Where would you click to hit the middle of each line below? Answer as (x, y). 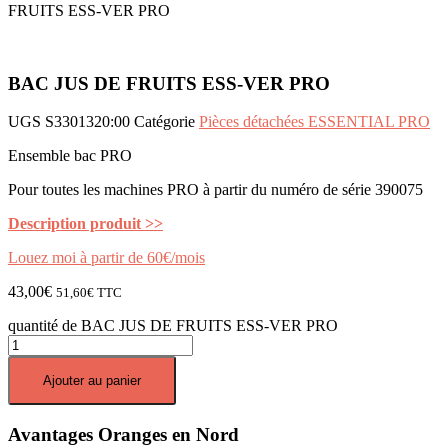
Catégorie (164, 122)
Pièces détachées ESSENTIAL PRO (314, 122)
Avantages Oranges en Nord (123, 435)
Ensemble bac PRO (70, 156)
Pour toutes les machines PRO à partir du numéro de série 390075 (215, 190)
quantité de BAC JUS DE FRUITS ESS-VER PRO (173, 326)
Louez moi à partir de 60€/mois (106, 258)
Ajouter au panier (92, 381)
